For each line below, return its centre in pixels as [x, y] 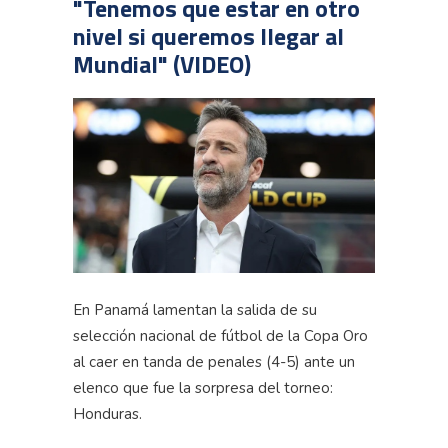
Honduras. [107, 414]
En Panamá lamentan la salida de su [195, 310]
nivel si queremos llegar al [208, 36]
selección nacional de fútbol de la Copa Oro [220, 336]
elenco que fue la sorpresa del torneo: [203, 388]
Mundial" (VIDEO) [162, 64]
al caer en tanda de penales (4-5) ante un [214, 362]
